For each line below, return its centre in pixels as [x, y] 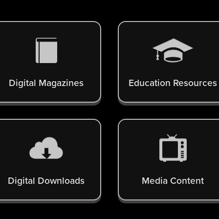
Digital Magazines [46, 83]
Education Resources [173, 83]
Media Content [173, 181]
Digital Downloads [46, 181]
